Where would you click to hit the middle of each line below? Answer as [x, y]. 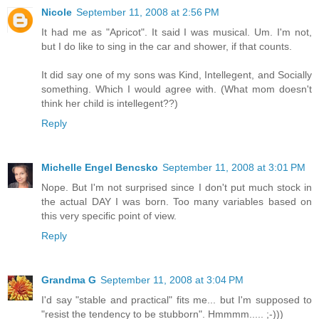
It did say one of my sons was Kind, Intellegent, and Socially [177, 74]
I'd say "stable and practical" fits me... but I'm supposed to [177, 299]
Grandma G [69, 279]
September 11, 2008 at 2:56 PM [148, 12]
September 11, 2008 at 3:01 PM [234, 167]
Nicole [57, 12]
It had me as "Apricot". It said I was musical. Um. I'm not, [177, 32]
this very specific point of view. [109, 215]
